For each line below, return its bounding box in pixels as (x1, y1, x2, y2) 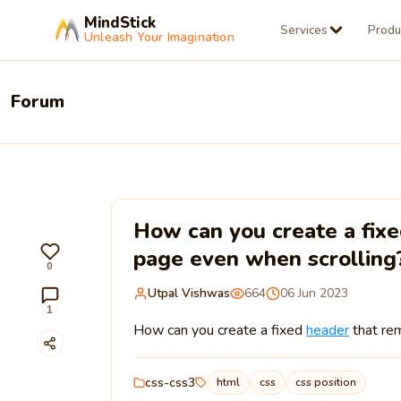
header (305, 320, 349, 340)
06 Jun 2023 (279, 285, 348, 302)
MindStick (84, 13, 156, 33)
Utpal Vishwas (147, 285, 230, 302)
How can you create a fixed (132, 320, 306, 340)
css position (294, 375, 356, 389)
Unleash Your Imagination (84, 29, 235, 46)
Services (280, 21, 328, 38)
